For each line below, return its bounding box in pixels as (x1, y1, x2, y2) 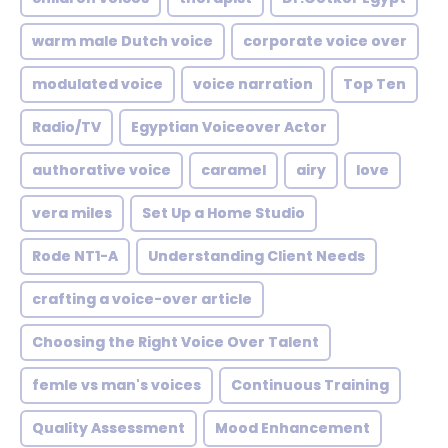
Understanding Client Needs (148, 246, 365, 266)
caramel (201, 160, 266, 180)
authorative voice (32, 160, 171, 180)
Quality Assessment (32, 418, 185, 438)
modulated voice (32, 74, 163, 94)
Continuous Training (231, 375, 389, 395)
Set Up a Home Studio (142, 203, 305, 223)
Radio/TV (32, 117, 101, 137)
